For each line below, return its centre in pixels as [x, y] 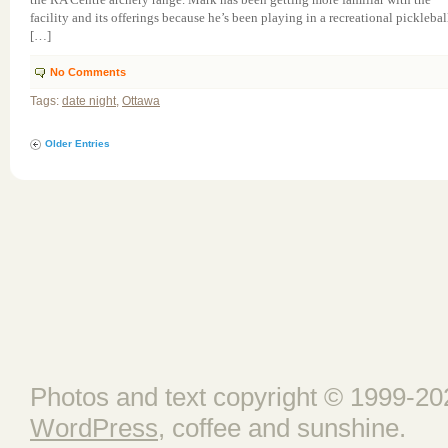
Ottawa [141, 101]
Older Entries [77, 143]
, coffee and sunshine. [282, 428]
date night [89, 101]
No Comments [88, 72]
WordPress [94, 428]
